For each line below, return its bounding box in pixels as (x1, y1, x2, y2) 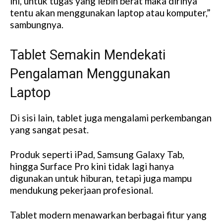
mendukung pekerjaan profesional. (10, 184, 153, 196)
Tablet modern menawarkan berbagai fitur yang (10, 209, 207, 221)
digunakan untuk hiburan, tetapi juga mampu (10, 172, 192, 184)
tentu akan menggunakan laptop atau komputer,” (10, 7, 211, 19)
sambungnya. (10, 19, 63, 31)
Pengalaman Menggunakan (10, 66, 170, 82)
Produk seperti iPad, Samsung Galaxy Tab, (10, 149, 184, 161)
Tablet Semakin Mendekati (10, 47, 166, 63)
